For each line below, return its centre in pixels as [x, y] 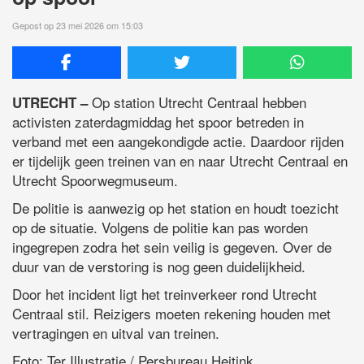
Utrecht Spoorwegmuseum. [95, 180]
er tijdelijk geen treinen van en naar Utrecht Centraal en [180, 161]
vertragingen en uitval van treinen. [116, 333]
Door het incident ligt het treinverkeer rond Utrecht [165, 294]
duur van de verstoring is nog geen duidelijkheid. [159, 266]
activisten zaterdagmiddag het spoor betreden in [158, 122]
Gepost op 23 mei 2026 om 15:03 [78, 26]
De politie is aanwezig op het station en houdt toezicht [175, 208]
